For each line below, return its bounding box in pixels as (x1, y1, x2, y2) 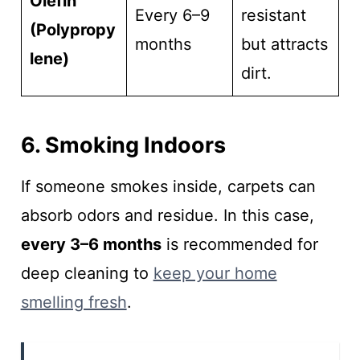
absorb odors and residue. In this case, (20, 206, 314, 226)
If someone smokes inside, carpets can (20, 177, 316, 197)
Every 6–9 (134, 6, 210, 26)
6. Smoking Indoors (20, 131, 226, 158)
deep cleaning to (20, 264, 153, 284)
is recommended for (161, 235, 318, 255)
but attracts (240, 35, 328, 55)
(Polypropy (29, 20, 116, 40)
